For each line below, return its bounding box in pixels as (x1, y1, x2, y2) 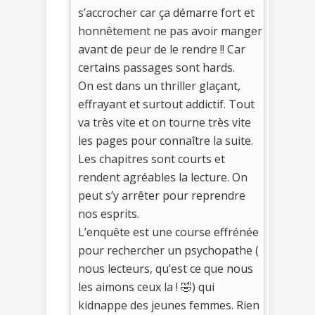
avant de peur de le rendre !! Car (78, 41, 245, 57)
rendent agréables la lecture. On (78, 169, 247, 185)
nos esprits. (78, 205, 139, 221)
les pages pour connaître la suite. (78, 132, 253, 148)
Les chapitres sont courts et (78, 150, 225, 167)
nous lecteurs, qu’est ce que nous (78, 260, 253, 276)
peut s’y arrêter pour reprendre (78, 187, 245, 203)
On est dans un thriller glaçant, (78, 77, 240, 94)
